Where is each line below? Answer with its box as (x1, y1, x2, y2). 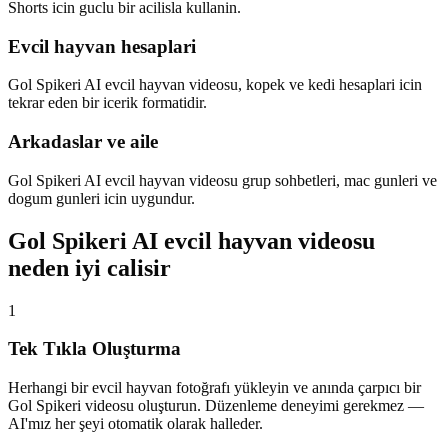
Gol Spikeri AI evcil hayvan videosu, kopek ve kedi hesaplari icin (8, 76, 422, 94)
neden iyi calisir (8, 254, 171, 281)
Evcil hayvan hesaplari (8, 35, 196, 57)
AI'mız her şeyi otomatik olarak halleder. (8, 415, 263, 433)
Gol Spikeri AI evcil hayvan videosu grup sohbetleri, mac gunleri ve (8, 171, 437, 189)
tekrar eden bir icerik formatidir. (8, 94, 207, 112)
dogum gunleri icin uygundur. (8, 189, 195, 207)
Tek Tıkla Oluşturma (8, 338, 181, 360)
